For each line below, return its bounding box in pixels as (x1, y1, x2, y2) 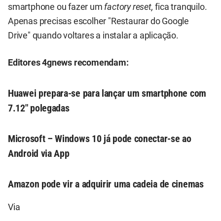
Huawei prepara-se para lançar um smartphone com (8, 87, 206, 99)
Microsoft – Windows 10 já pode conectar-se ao (8, 133, 191, 145)
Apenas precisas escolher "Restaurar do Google (8, 16, 189, 26)
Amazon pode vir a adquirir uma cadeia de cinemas (8, 178, 204, 190)
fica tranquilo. (153, 1, 207, 12)
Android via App (8, 147, 70, 159)
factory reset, (104, 1, 153, 12)
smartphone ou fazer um (8, 1, 105, 12)
